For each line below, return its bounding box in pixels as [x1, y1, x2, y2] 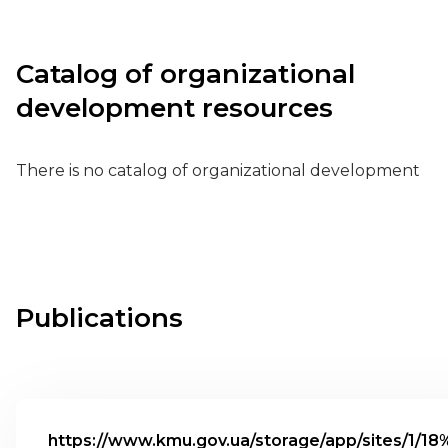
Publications [16, 302, 183, 334]
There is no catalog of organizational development [16, 161, 420, 180]
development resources [16, 92, 333, 124]
